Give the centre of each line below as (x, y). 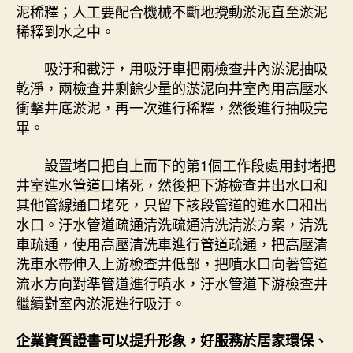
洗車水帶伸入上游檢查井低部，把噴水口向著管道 (172, 263)
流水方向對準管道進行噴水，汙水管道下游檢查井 (172, 282)
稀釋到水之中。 (65, 30)
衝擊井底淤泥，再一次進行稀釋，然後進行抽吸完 (172, 108)
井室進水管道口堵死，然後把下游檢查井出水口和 (172, 184)
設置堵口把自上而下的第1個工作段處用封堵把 (176, 164)
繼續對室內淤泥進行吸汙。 (101, 302)
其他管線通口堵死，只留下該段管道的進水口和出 (172, 204)
